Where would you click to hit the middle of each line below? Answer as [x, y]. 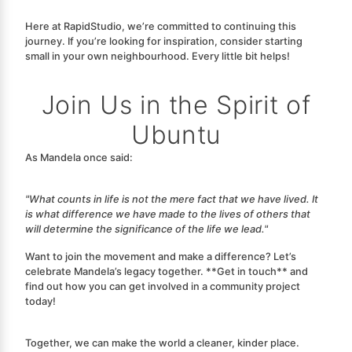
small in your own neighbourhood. [108, 56]
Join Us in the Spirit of [176, 104]
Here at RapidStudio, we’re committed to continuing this [161, 26]
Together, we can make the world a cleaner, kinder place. [162, 343]
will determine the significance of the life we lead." [147, 229]
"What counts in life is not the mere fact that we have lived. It [172, 199]
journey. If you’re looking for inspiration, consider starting [164, 41]
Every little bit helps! [241, 56]
